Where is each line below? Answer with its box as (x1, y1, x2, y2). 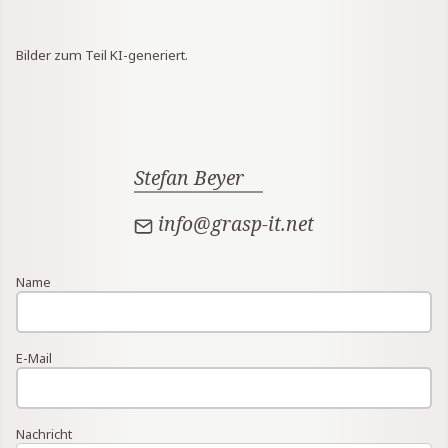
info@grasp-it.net (158, 210, 315, 238)
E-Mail (16, 348, 52, 367)
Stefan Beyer (133, 164, 244, 192)
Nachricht (16, 424, 72, 443)
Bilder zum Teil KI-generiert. (16, 46, 188, 65)
